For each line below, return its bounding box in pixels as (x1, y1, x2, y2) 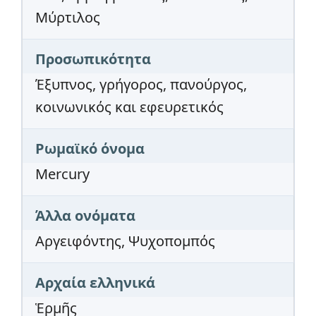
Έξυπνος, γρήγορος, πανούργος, (35, 75, 247, 95)
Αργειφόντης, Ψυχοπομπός (35, 231, 215, 251)
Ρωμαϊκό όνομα (35, 139, 145, 159)
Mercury (35, 164, 90, 184)
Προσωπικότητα (35, 49, 151, 69)
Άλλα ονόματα (35, 206, 135, 226)
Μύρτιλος (35, 8, 100, 28)
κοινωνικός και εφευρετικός (35, 97, 224, 117)
